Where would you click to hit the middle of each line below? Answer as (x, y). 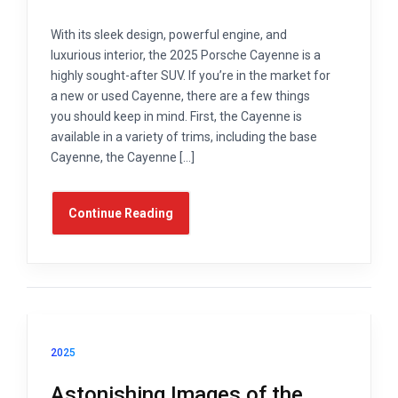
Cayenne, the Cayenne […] (123, 157)
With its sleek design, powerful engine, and (169, 34)
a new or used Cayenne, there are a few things (180, 96)
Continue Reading (121, 213)
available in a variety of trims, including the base (184, 136)
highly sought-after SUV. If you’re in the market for (191, 75)
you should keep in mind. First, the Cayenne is (176, 116)
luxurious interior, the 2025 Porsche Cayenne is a (186, 55)
